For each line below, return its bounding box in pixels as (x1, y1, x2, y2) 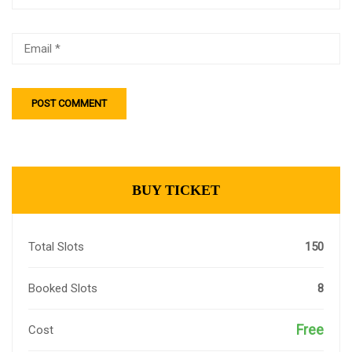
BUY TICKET (132, 182, 220, 198)
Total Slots (28, 240, 84, 254)
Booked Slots (28, 281, 97, 295)
